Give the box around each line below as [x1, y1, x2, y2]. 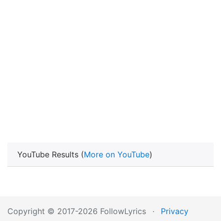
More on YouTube [84, 149, 149, 159]
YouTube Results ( [17, 149, 84, 159]
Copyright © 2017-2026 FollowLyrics [7, 206, 146, 216]
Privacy [161, 206, 188, 216]
